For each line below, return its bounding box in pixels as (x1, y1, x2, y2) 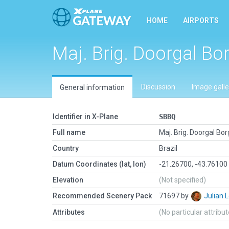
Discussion (141, 83, 175, 91)
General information (60, 83, 125, 91)
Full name (53, 128, 85, 136)
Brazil (159, 144, 177, 152)
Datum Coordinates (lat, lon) (53, 160, 146, 168)
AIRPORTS (183, 16, 219, 25)
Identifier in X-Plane (53, 112, 118, 121)
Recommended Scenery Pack (53, 192, 152, 200)
